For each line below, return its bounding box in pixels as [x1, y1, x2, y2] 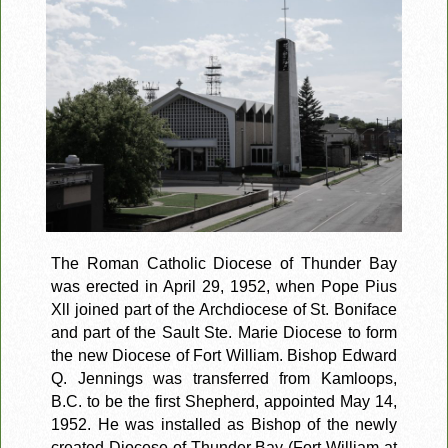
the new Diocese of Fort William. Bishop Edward [51, 346, 397, 364]
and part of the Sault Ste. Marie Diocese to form [51, 323, 397, 341]
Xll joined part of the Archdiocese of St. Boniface [51, 300, 397, 318]
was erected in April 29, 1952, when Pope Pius [51, 277, 397, 295]
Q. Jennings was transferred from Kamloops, [51, 369, 397, 387]
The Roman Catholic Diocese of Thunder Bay [51, 254, 397, 272]
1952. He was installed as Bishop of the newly [51, 415, 397, 433]
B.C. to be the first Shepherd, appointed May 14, [51, 392, 397, 410]
